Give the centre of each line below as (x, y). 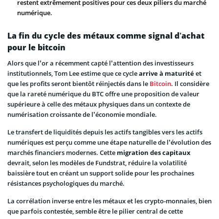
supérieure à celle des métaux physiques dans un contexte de (99, 104)
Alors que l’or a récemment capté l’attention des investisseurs (100, 63)
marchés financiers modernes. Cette (62, 152)
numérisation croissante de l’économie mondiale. (82, 114)
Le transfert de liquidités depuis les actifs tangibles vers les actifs (105, 132)
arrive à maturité (166, 73)
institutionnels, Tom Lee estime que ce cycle (73, 73)
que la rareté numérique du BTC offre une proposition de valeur (103, 94)
